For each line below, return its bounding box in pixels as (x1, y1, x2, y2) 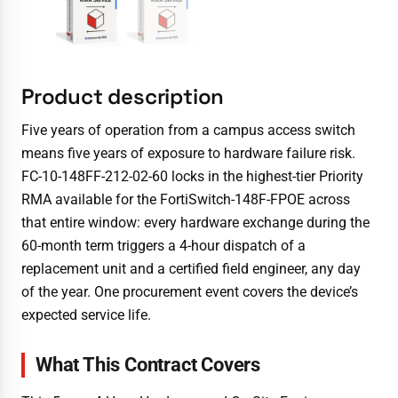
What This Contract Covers (36, 354, 260, 377)
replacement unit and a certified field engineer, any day (21, 260, 361, 278)
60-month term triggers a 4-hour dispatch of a (21, 237, 306, 255)
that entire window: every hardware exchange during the (21, 214, 370, 232)
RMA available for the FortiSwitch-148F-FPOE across (21, 191, 350, 209)
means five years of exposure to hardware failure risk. (21, 145, 355, 163)
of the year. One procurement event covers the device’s (21, 283, 358, 301)
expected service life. (21, 306, 151, 324)
